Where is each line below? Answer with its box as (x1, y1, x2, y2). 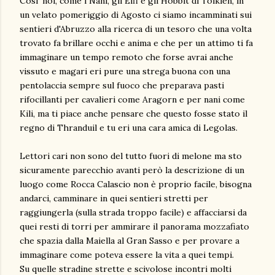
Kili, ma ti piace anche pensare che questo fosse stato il (20, 108, 247, 119)
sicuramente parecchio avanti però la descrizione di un (20, 165, 244, 176)
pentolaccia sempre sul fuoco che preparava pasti (20, 80, 224, 91)
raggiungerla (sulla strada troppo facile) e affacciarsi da (20, 207, 247, 218)
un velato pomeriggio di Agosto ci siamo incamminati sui (20, 9, 252, 20)
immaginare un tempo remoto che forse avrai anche (20, 52, 233, 63)
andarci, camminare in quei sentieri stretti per (20, 193, 208, 204)
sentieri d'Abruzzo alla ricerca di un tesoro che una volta (20, 23, 252, 34)
